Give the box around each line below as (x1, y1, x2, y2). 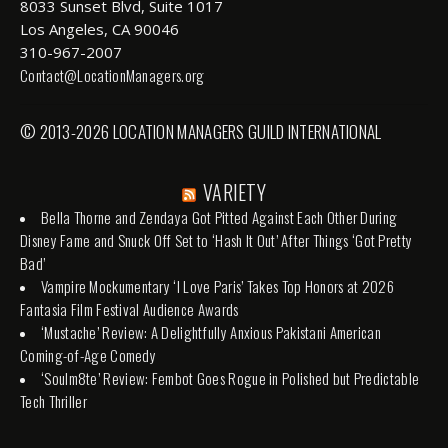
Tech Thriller (20, 389, 87, 412)
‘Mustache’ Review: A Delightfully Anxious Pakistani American (41, 320, 381, 343)
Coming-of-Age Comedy (20, 343, 157, 366)
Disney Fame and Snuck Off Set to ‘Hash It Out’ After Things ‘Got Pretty (20, 228, 413, 251)
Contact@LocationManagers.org (20, 63, 205, 86)
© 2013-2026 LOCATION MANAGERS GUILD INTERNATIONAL (20, 118, 382, 144)
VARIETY (202, 176, 267, 207)
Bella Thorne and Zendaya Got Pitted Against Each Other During (41, 205, 398, 228)
